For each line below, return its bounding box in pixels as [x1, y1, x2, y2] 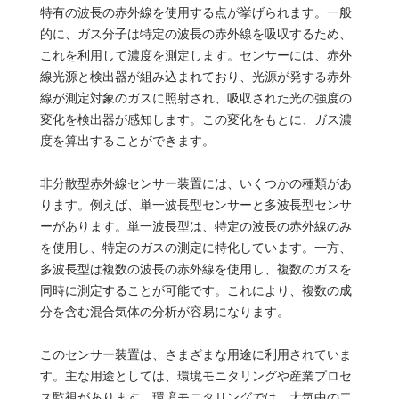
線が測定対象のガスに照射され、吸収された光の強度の [39, 90, 352, 105]
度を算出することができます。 [39, 133, 215, 148]
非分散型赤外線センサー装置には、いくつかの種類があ [39, 175, 352, 191]
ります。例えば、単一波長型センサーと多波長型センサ [39, 197, 352, 212]
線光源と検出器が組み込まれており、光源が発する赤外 [39, 69, 352, 84]
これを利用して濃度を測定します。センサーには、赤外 [39, 47, 352, 62]
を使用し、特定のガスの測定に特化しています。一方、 [39, 240, 352, 255]
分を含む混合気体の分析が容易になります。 [39, 304, 289, 319]
